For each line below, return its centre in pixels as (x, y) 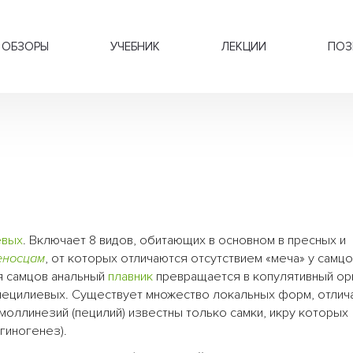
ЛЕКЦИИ (244, 46)
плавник (130, 277)
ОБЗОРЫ (25, 46)
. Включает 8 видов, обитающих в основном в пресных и (184, 241)
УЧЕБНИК (135, 46)
